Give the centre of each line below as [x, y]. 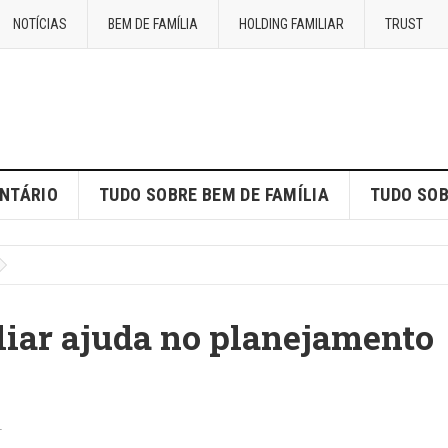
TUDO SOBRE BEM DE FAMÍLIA [214, 194]
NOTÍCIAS [40, 24]
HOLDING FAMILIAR [291, 24]
